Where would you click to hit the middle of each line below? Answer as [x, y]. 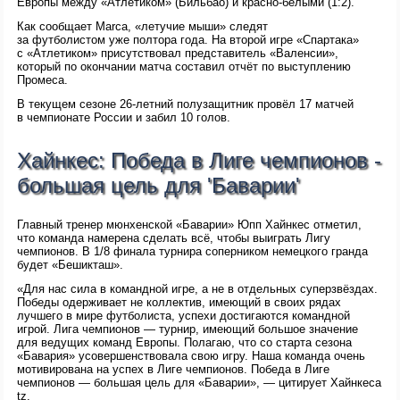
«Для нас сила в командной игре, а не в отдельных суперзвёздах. [198, 289]
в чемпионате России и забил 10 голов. [124, 118]
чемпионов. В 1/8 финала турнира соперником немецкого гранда [193, 252]
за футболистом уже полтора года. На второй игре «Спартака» [188, 40]
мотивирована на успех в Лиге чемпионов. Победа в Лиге [174, 370]
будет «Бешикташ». [71, 265]
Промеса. [43, 80]
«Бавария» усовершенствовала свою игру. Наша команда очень [192, 356]
